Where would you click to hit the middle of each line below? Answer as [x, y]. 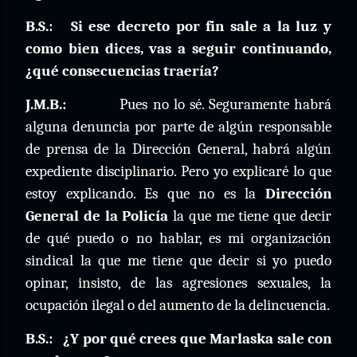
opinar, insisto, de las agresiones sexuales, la [178, 283]
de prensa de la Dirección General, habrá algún [178, 149]
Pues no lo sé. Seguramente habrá [226, 104]
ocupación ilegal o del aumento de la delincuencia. [178, 305]
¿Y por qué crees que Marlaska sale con [198, 339]
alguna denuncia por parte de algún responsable [178, 127]
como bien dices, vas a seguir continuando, [178, 49]
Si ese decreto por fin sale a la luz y [201, 26]
